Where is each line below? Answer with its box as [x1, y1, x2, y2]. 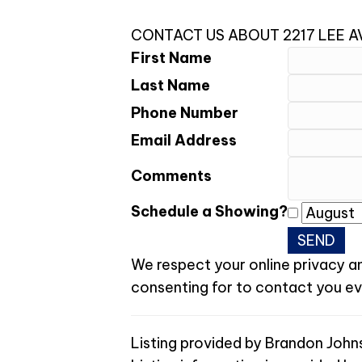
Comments [131, 166, 212, 186]
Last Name [131, 76, 210, 95]
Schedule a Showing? [131, 202, 288, 221]
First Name [131, 48, 212, 68]
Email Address [131, 131, 237, 150]
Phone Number [131, 103, 238, 123]
